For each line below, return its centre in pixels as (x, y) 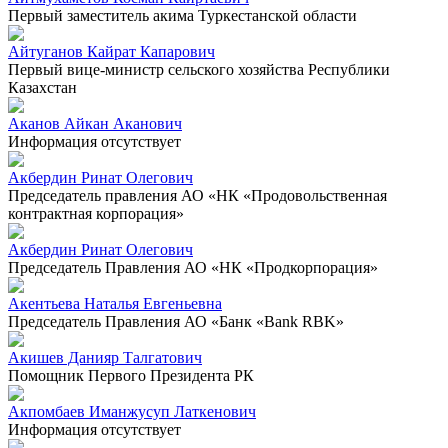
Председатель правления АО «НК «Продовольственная (197, 195)
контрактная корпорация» (96, 213)
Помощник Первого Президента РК (131, 375)
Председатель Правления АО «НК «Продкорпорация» (193, 267)
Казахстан (42, 87)
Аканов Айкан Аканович (95, 123)
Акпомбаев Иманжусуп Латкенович (132, 411)
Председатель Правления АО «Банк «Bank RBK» (176, 321)
